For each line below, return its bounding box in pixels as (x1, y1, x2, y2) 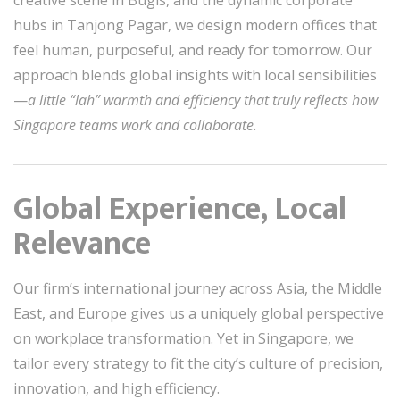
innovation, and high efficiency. (13, 379, 220, 398)
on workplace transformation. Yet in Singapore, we (13, 329, 354, 348)
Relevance (13, 217, 151, 271)
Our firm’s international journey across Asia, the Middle (13, 279, 382, 298)
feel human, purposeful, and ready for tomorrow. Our (13, 40, 372, 60)
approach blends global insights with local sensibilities (13, 65, 377, 85)
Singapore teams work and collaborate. (13, 115, 257, 135)
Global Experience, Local (13, 182, 346, 236)
